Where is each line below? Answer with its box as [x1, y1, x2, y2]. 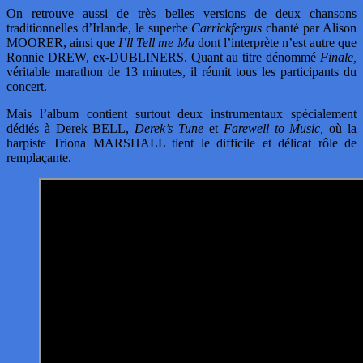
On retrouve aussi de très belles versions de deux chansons [6, 6, 357, 21]
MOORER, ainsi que [6, 36, 119, 50]
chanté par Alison [262, 21, 357, 36]
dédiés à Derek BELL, [6, 122, 135, 136]
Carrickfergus [191, 21, 263, 36]
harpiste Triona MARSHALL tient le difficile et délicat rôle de [6, 136, 357, 151]
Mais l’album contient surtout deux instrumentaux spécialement [6, 107, 357, 122]
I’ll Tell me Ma [118, 36, 194, 50]
